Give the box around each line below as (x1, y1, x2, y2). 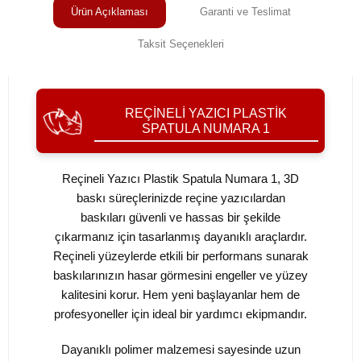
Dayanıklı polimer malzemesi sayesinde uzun (60, 342, 301, 357)
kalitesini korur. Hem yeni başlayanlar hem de (61, 288, 300, 302)
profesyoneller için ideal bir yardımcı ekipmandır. (54, 307, 307, 322)
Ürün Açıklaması (70, 6, 148, 18)
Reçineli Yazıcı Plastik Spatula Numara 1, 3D (62, 172, 299, 186)
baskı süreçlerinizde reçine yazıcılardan (76, 191, 285, 205)
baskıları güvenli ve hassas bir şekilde (81, 210, 280, 225)
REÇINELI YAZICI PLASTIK (125, 106, 288, 120)
